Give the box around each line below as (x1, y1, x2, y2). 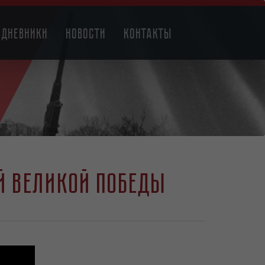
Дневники (2, 25, 49, 42)
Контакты (124, 25, 173, 42)
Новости (66, 25, 106, 42)
